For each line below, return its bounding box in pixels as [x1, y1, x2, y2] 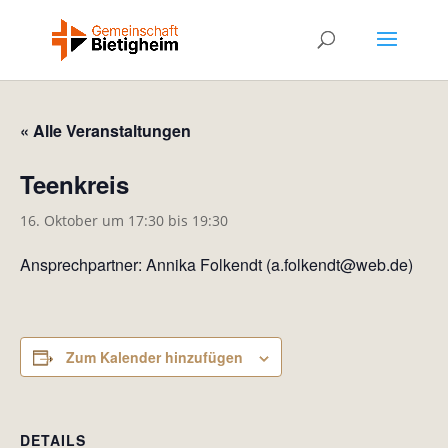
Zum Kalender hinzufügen [66, 347, 243, 367]
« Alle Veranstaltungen [20, 119, 191, 142]
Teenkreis [20, 167, 129, 201]
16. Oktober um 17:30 [20, 211, 164, 230]
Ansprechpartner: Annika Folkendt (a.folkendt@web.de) [20, 253, 413, 276]
